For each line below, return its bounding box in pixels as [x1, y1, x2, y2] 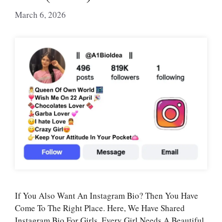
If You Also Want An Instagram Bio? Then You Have [15, 190, 198, 202]
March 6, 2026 [15, 8, 66, 20]
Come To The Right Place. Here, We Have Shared [15, 202, 185, 214]
